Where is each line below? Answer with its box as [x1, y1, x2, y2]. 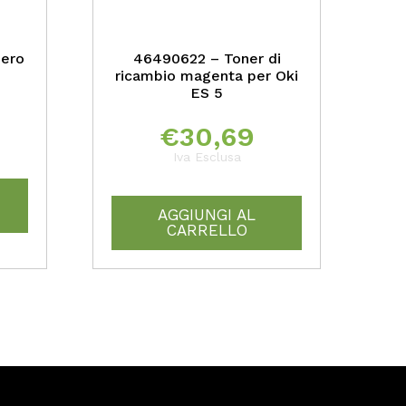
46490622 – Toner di [132, 50, 281, 68]
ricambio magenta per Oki [115, 67, 299, 85]
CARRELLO [166, 221, 247, 240]
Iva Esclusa [172, 150, 241, 165]
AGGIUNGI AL [158, 206, 256, 225]
